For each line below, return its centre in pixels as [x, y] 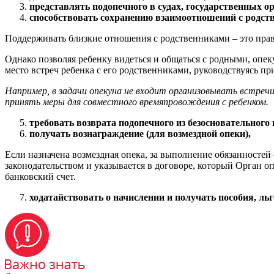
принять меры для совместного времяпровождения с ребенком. [137, 102]
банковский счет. [40, 176]
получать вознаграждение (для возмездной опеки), [140, 133]
